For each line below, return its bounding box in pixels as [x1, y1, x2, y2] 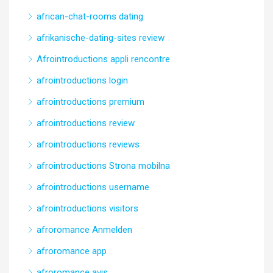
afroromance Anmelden [37, 224, 132, 235]
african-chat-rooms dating [37, 11, 143, 22]
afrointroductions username [37, 182, 149, 193]
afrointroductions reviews [37, 139, 140, 150]
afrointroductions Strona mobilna [37, 160, 170, 171]
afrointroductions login [37, 75, 128, 86]
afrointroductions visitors [37, 203, 138, 214]
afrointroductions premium [37, 96, 144, 107]
